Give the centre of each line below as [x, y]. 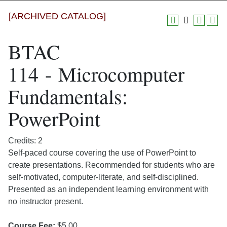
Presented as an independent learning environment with [108, 189]
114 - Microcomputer [96, 74]
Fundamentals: [68, 96]
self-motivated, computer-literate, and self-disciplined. [103, 177]
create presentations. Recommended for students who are [111, 165]
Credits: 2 [25, 141]
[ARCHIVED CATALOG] [57, 16]
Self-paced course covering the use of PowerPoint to [102, 153]
